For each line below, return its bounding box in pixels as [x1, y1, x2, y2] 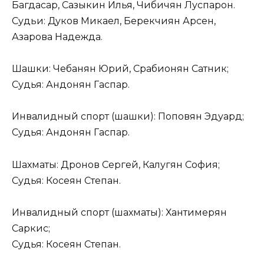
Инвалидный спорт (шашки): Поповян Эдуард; [12, 111, 244, 123]
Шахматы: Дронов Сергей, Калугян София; [12, 159, 220, 170]
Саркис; [12, 222, 50, 234]
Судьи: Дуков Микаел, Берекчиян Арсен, [12, 15, 216, 27]
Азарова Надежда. [12, 31, 103, 43]
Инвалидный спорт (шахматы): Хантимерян [12, 206, 227, 218]
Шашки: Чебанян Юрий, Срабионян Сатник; [12, 63, 229, 75]
